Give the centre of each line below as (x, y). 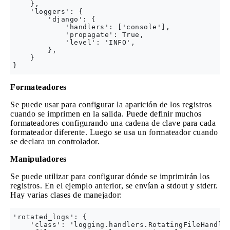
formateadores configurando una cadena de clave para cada (113, 123)
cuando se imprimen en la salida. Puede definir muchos (106, 114)
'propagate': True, (78, 35)
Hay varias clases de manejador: (66, 195)
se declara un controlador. (55, 141)
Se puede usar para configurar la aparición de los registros (111, 104)
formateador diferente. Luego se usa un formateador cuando (114, 132)
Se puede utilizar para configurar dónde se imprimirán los (110, 176)
